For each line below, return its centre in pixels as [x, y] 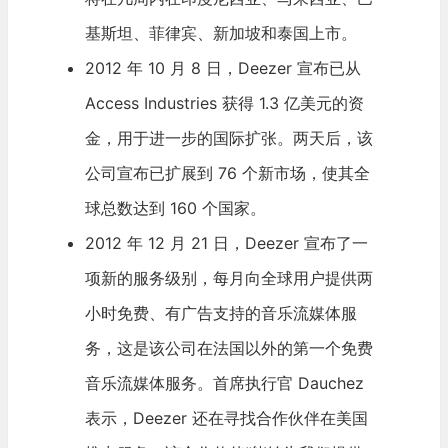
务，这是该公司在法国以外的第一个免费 [228, 348]
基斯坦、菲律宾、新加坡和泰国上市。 [220, 33]
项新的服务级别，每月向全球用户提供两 [228, 278]
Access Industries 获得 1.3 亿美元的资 [224, 103]
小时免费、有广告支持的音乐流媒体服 [220, 313]
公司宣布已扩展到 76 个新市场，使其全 [227, 173]
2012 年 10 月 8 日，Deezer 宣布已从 [222, 68]
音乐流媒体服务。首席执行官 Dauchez [224, 383]
